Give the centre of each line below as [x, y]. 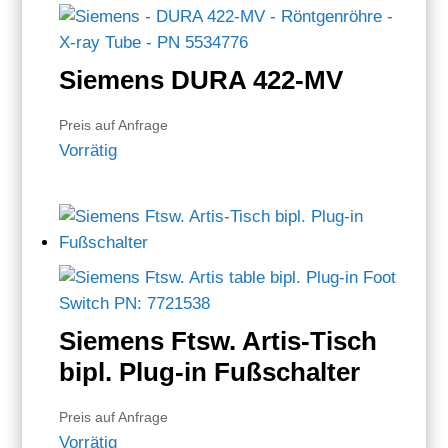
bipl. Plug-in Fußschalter [210, 371]
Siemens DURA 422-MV [201, 79]
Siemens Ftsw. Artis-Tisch [218, 340]
